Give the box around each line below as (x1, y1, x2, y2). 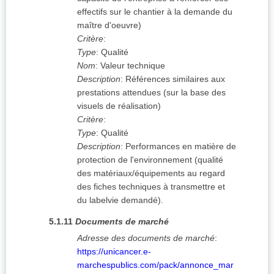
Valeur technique (100, 61, 165, 71)
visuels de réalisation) (77, 101, 161, 111)
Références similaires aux (125, 74, 225, 84)
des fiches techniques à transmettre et (77, 182, 225, 192)
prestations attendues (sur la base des (77, 87, 226, 98)
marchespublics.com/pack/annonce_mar (77, 260, 234, 270)
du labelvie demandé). (77, 195, 163, 206)
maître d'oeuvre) (77, 20, 141, 31)
